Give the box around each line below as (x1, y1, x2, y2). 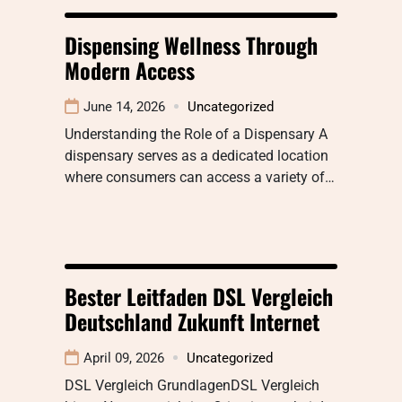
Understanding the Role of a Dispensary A (65, 125, 328, 143)
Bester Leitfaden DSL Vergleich (65, 279, 333, 312)
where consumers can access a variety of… (65, 168, 335, 186)
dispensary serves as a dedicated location (65, 146, 328, 164)
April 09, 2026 (83, 349, 164, 366)
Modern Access (65, 53, 195, 86)
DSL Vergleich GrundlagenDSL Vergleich (65, 376, 319, 394)
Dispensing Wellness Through (65, 28, 318, 61)
